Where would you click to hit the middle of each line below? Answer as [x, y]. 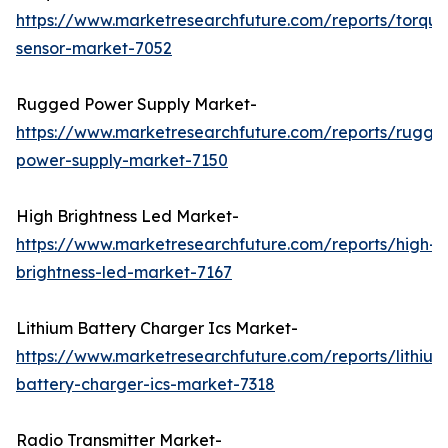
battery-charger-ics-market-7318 [145, 384]
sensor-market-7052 [94, 48]
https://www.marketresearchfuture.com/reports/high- [226, 244]
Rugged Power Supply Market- [136, 104]
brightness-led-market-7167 [124, 272]
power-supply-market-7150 [122, 160]
